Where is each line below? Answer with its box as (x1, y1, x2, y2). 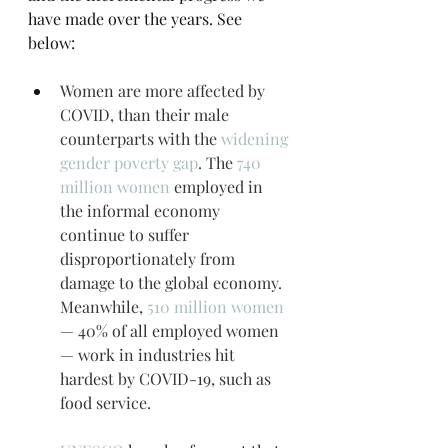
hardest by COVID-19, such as (60, 368, 275, 390)
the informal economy (60, 200, 224, 222)
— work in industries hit (60, 344, 239, 366)
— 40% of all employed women (60, 320, 283, 342)
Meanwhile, (60, 296, 147, 318)
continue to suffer (60, 224, 193, 246)
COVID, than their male (60, 104, 233, 126)
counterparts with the (60, 128, 221, 150)
